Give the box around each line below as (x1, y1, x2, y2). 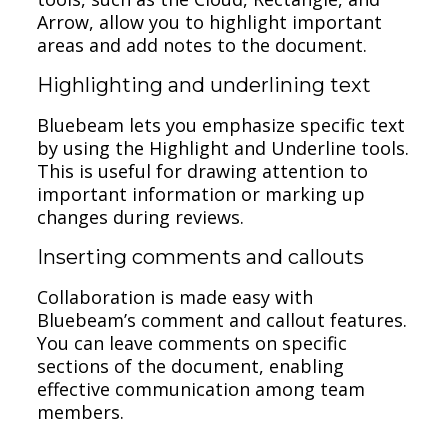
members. (37, 399, 125, 424)
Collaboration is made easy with (37, 284, 314, 309)
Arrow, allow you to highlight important (37, 9, 383, 34)
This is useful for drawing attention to (37, 158, 369, 183)
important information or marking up (37, 181, 366, 206)
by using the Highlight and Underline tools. (37, 135, 410, 160)
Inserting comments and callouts (37, 244, 365, 269)
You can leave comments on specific (37, 330, 348, 355)
